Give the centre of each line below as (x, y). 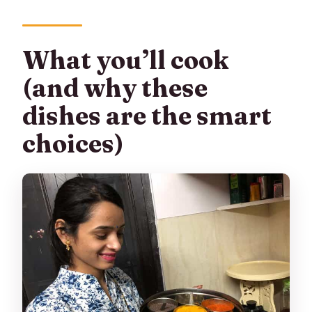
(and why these (115, 87)
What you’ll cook (126, 60)
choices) (73, 143)
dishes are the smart (147, 115)
